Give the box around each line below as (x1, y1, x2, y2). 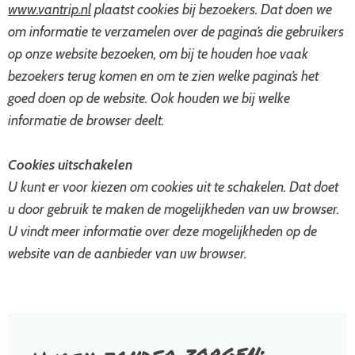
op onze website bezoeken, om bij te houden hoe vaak (8, 45, 308, 63)
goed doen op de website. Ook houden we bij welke (8, 90, 290, 107)
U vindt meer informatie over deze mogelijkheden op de (8, 223, 317, 240)
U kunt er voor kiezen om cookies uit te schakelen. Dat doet (8, 178, 338, 196)
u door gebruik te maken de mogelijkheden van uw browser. (8, 200, 339, 218)
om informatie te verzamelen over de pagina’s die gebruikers (8, 23, 344, 40)
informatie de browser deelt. (8, 112, 164, 129)
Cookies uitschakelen (8, 156, 133, 174)
